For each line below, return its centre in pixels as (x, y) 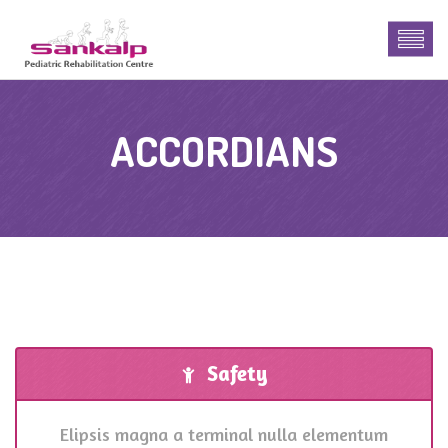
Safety (237, 373)
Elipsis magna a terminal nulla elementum (224, 434)
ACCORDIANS (224, 150)
